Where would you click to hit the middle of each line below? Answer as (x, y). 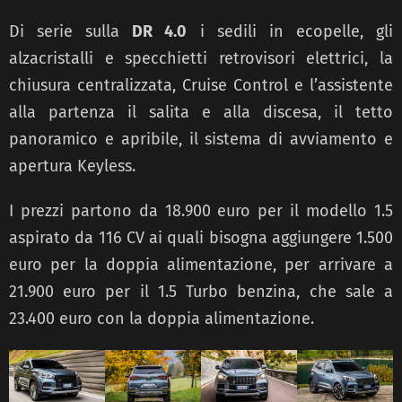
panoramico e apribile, (99, 139)
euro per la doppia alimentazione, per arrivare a (201, 264)
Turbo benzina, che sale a (290, 291)
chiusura (43, 85)
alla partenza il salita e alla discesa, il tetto (201, 112)
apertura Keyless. (72, 166)
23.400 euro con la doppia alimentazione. (162, 318)
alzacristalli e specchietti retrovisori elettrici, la (201, 58)
